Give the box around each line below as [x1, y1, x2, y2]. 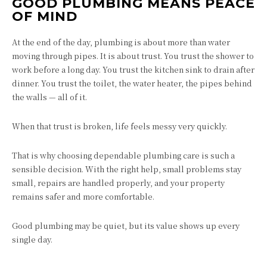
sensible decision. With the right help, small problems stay [12, 163, 241, 175]
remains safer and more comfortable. [12, 190, 154, 202]
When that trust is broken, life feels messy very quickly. [12, 120, 227, 132]
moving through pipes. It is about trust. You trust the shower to [12, 49, 254, 61]
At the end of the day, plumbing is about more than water [12, 36, 230, 48]
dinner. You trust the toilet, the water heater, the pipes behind [12, 77, 252, 89]
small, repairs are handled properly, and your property [12, 176, 225, 188]
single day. [12, 233, 52, 245]
